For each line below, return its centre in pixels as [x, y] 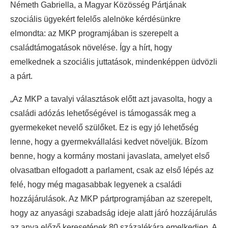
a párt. [21, 76]
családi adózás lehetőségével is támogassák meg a [103, 113]
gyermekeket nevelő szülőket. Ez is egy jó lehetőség [104, 127]
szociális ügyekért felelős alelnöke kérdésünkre [95, 19]
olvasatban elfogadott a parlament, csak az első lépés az [112, 170]
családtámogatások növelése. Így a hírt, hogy [91, 47]
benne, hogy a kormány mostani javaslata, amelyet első [110, 156]
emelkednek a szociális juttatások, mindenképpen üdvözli [114, 62]
